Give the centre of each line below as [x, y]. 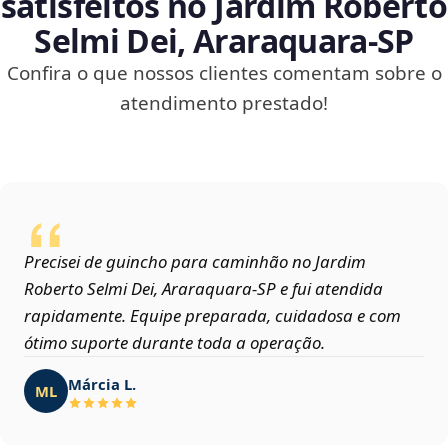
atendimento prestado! [224, 103]
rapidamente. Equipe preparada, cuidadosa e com [212, 316]
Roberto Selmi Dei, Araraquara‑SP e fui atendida [203, 289]
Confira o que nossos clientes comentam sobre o [224, 73]
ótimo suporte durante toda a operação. [174, 343]
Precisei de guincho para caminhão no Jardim [195, 262]
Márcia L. [102, 383]
